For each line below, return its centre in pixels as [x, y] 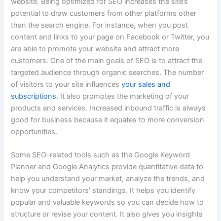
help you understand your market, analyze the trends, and [108, 179]
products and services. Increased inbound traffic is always [109, 108]
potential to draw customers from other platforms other [104, 13]
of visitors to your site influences [66, 84]
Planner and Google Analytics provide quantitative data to [107, 167]
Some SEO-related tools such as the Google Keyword [101, 155]
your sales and [146, 84]
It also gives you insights [161, 214]
